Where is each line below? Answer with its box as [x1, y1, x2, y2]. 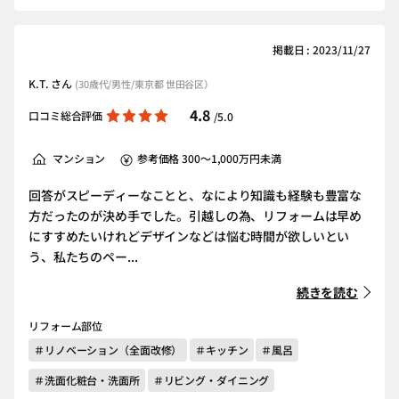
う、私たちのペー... [28, 248, 138, 265]
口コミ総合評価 [28, 108, 103, 123]
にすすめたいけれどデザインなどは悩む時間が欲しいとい [28, 227, 350, 245]
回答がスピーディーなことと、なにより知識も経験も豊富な [28, 186, 362, 204]
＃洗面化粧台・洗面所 [34, 372, 140, 387]
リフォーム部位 [28, 318, 103, 333]
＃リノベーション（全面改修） [34, 342, 183, 357]
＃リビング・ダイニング [152, 372, 270, 387]
